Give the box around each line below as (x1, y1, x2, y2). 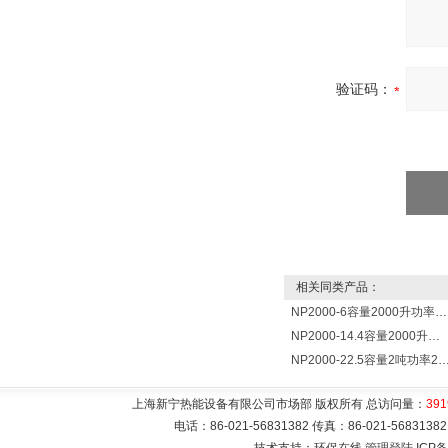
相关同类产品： (284, 280, 380, 294)
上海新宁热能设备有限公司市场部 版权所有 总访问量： (132, 397, 427, 411)
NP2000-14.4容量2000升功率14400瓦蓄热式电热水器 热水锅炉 (428, 329, 440, 343)
